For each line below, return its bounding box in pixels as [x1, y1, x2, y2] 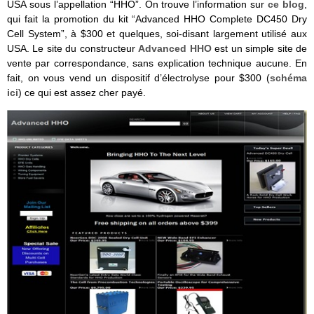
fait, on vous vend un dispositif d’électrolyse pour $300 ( [7, 71, 270, 83]
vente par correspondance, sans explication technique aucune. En [7, 57, 307, 69]
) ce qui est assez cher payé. [18, 86, 146, 98]
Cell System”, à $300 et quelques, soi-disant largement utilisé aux [7, 27, 307, 39]
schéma [270, 71, 307, 83]
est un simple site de [211, 42, 308, 54]
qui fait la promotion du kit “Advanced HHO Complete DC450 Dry [7, 13, 307, 25]
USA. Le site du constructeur [7, 42, 139, 54]
